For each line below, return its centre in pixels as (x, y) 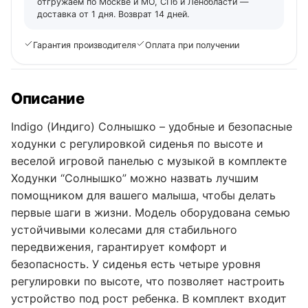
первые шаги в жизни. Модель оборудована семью (151, 212)
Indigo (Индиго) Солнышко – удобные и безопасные (152, 126)
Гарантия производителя (85, 45)
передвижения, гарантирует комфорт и (119, 246)
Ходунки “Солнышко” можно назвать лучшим (135, 178)
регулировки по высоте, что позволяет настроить (148, 281)
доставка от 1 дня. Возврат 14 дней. (113, 14)
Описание (48, 98)
